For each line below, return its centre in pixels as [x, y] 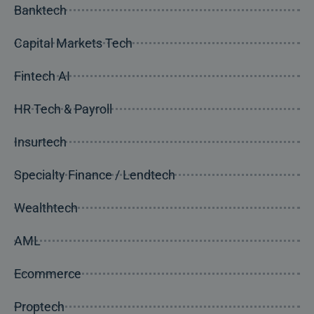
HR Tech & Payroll [63, 109]
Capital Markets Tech [73, 43]
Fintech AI [42, 76]
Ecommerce [48, 273]
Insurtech [40, 142]
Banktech [40, 10]
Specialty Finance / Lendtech [95, 175]
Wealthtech [46, 207]
